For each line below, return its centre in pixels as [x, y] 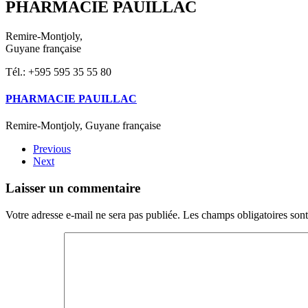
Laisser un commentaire [73, 188]
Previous [52, 149]
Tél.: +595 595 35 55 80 [58, 71]
